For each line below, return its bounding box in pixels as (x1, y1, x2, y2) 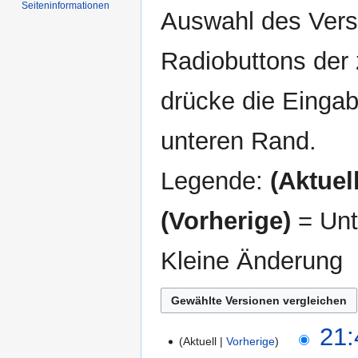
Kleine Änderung (161, 246, 343, 275)
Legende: (161, 166, 270, 195)
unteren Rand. (161, 126, 316, 155)
